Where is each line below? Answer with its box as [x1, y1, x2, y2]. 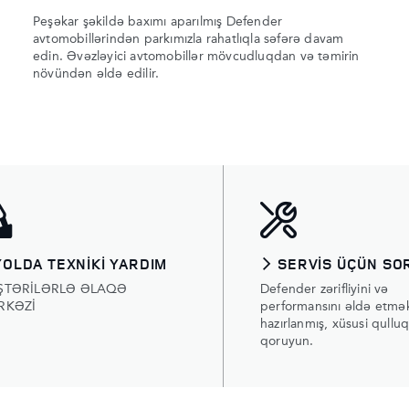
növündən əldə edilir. [33, 68, 160, 80]
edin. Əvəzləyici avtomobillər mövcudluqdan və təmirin [33, 50, 360, 63]
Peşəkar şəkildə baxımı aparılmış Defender [33, 16, 283, 28]
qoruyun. [260, 335, 314, 348]
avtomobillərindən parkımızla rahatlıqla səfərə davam [33, 33, 344, 46]
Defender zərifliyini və [260, 283, 389, 296]
